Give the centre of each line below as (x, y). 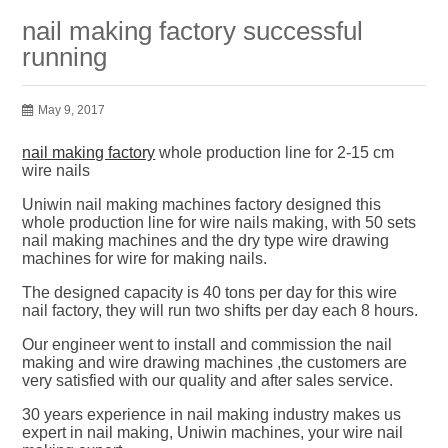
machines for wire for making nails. (145, 258)
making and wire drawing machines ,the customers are (215, 362)
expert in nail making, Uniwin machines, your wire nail (213, 432)
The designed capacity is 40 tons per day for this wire (210, 292)
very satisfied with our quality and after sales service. (208, 380)
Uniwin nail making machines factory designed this (202, 204)
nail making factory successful (193, 31)
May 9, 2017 (72, 110)
